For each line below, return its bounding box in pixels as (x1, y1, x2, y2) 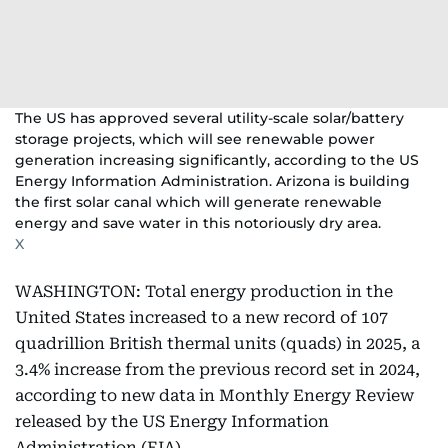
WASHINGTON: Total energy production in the (15, 282, 393, 301)
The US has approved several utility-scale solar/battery (15, 109, 404, 127)
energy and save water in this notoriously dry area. (15, 214, 381, 232)
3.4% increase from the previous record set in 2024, (15, 360, 420, 379)
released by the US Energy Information (15, 412, 329, 431)
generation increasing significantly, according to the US (15, 151, 419, 169)
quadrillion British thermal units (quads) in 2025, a (15, 334, 420, 353)
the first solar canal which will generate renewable (15, 193, 382, 211)
